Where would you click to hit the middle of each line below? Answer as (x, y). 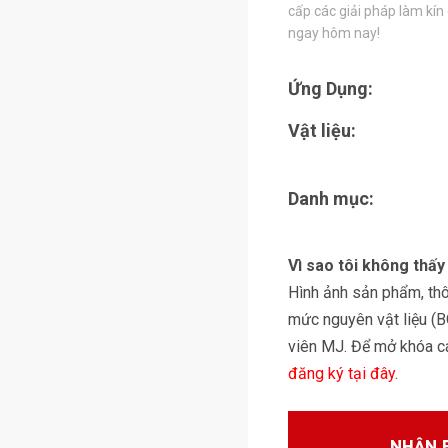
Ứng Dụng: (330, 88)
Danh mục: (331, 198)
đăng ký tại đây (341, 373)
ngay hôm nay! (334, 33)
